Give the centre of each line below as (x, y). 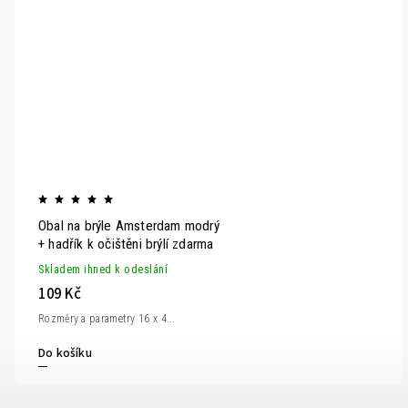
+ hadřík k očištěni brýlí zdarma (126, 244)
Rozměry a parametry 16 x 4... (107, 318)
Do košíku (65, 353)
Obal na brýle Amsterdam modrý (129, 226)
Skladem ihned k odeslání (103, 269)
